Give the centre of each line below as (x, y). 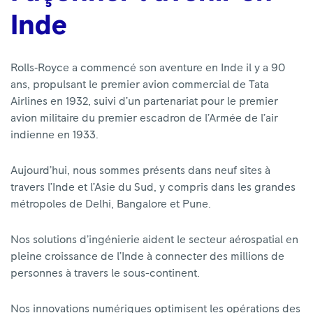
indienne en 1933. (54, 135)
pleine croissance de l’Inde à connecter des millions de (147, 256)
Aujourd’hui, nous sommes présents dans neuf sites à (140, 170)
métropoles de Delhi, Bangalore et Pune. (111, 204)
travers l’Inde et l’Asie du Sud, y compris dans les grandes (153, 187)
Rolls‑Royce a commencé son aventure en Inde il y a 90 (148, 68)
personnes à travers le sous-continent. (105, 273)
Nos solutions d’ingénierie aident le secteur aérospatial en (154, 240)
